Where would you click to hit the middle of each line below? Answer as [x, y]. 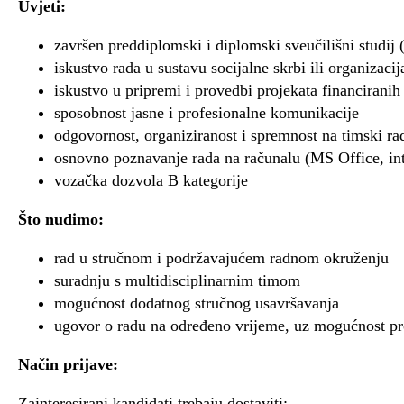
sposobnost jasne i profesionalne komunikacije [207, 112]
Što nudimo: [61, 219]
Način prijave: [68, 364]
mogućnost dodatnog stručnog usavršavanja [197, 303]
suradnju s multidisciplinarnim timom [177, 280]
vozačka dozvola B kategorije [151, 180]
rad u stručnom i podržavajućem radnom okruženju [221, 257]
